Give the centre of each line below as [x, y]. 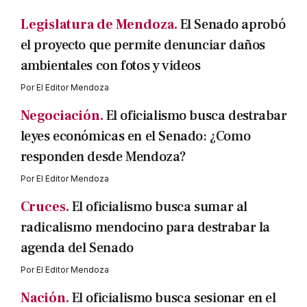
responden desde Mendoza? [103, 157]
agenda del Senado [77, 248]
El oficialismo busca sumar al [159, 207]
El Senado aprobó [233, 25]
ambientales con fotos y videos [110, 66]
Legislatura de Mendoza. [99, 25]
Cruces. [45, 207]
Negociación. [62, 116]
